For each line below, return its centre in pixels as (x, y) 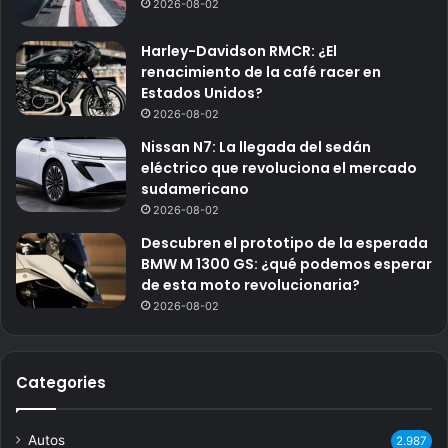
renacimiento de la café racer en (261, 72)
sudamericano (195, 189)
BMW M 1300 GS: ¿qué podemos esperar (286, 264)
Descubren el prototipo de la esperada (284, 243)
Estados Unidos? (202, 93)
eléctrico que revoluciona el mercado (279, 168)
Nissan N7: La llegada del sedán (256, 147)
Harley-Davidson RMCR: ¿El (239, 51)
